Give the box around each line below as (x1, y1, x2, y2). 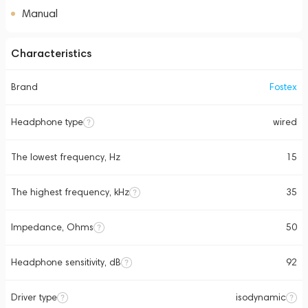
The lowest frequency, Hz (11, 151, 120, 163)
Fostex (269, 81, 297, 93)
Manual (22, 7, 58, 20)
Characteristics (11, 47, 91, 60)
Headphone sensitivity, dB (11, 256, 121, 268)
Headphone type (11, 116, 83, 128)
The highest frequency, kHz (11, 186, 129, 198)
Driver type (11, 291, 57, 303)
